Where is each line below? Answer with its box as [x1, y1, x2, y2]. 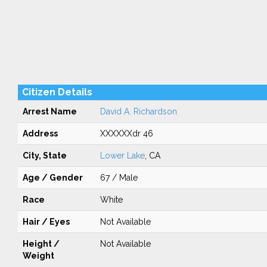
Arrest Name [22, 107, 77, 116]
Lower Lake [100, 151, 145, 160]
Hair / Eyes [22, 217, 70, 226]
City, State [22, 151, 67, 160]
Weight [22, 251, 54, 260]
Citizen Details [21, 86, 92, 98]
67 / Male [100, 173, 138, 182]
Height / [22, 239, 60, 249]
